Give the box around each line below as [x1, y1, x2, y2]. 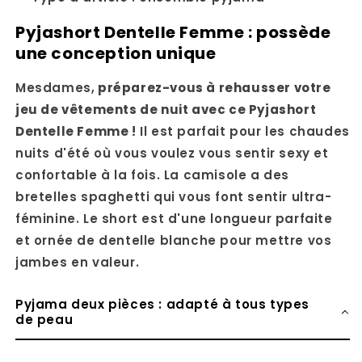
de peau [15, 311, 74, 329]
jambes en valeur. [15, 254, 140, 271]
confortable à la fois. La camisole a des [15, 166, 290, 184]
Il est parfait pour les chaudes [136, 123, 350, 141]
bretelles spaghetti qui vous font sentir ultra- [15, 188, 332, 206]
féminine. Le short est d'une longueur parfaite [15, 210, 333, 228]
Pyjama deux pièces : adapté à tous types [15, 296, 310, 314]
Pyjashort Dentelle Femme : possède [15, 20, 331, 44]
